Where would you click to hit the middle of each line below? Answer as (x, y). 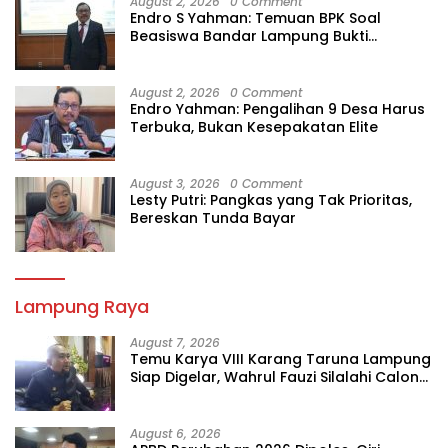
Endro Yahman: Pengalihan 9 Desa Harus (277, 108)
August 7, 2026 (175, 342)
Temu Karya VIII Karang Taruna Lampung (280, 358)
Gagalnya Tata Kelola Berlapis (242, 53)
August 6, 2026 (175, 433)
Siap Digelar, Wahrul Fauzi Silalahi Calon (274, 376)
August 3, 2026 (175, 183)
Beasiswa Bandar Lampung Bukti (249, 35)
